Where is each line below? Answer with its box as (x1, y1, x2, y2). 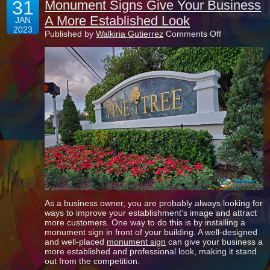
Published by (45, 29, 96, 39)
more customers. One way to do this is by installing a (45, 218, 246, 228)
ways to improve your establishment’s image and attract (45, 208, 257, 218)
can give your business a (166, 237, 263, 247)
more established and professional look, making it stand (45, 246, 257, 257)
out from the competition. (45, 256, 140, 266)
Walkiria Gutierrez (96, 29, 164, 39)
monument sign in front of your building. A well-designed (45, 227, 258, 237)
